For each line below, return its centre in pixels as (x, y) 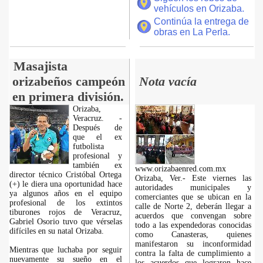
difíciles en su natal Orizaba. (56, 231)
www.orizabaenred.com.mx (180, 169)
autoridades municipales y (193, 188)
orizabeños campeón (68, 81)
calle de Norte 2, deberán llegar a (193, 206)
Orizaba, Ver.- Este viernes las (193, 178)
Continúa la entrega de (201, 21)
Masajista (40, 66)
